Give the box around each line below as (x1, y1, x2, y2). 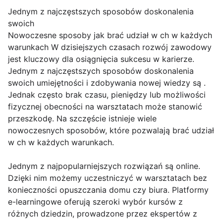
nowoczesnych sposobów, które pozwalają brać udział (8, 125, 214, 136)
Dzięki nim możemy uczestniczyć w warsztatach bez (8, 173, 207, 183)
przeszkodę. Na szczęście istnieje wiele (8, 113, 157, 124)
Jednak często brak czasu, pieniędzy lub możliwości (8, 90, 206, 100)
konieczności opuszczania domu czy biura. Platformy (8, 185, 209, 195)
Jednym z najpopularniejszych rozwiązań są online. (8, 161, 200, 171)
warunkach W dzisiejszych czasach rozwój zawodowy (8, 42, 212, 53)
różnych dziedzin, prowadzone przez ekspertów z (8, 209, 197, 219)
